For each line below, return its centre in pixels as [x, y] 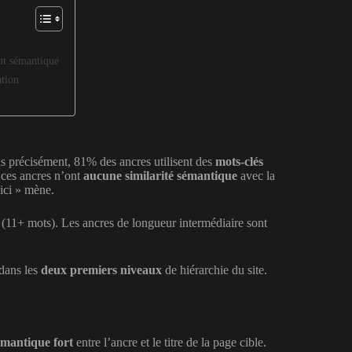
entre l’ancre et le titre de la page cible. [170, 343]
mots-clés [239, 161]
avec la [256, 175]
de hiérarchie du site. [214, 269]
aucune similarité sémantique [160, 175]
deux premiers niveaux [101, 269]
